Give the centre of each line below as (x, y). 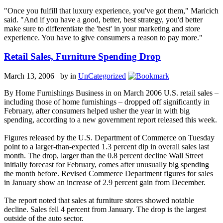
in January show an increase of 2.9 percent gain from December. (105, 183)
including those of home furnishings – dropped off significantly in (107, 102)
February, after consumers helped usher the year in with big (97, 111)
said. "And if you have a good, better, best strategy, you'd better (103, 19)
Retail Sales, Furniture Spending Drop (82, 57)
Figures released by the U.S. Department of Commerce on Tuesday (109, 138)
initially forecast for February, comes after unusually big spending (107, 165)
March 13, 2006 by (37, 76)
